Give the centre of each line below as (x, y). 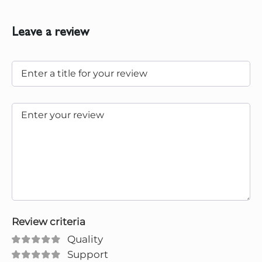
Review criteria (49, 221)
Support (88, 254)
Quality (85, 239)
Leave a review (50, 32)
